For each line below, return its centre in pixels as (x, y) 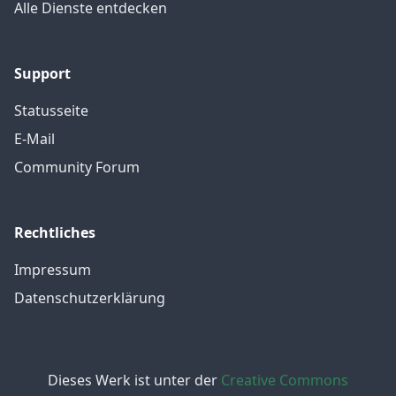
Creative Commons (285, 381)
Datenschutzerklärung (90, 298)
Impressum (53, 270)
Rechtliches (55, 233)
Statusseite (51, 111)
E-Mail (34, 139)
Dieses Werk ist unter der (134, 381)
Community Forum (77, 168)
